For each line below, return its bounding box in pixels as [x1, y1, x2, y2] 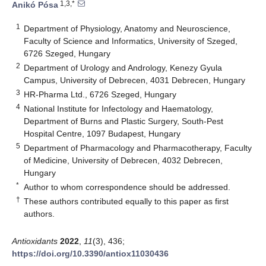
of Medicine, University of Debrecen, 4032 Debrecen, [24, 155, 223, 165]
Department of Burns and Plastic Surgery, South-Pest [24, 116, 224, 126]
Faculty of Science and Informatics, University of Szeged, [24, 36, 238, 46]
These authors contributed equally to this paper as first [24, 196, 229, 206]
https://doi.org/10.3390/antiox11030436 [12, 248, 169, 258]
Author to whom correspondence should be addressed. [24, 182, 231, 192]
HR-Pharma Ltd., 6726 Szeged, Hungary [24, 89, 177, 99]
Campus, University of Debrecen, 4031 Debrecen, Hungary [24, 75, 246, 85]
